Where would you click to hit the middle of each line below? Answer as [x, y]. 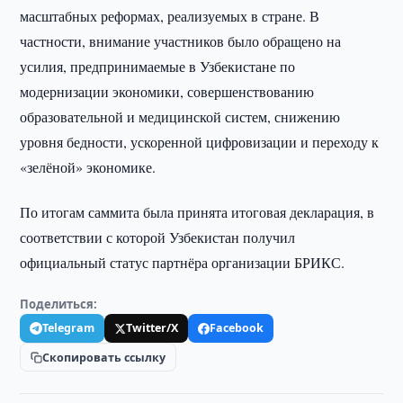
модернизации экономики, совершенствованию [167, 91]
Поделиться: [59, 304]
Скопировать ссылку [104, 357]
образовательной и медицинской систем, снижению [180, 116]
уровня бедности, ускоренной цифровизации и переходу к [200, 142]
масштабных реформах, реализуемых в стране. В [170, 16]
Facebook [237, 328]
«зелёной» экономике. [88, 167]
